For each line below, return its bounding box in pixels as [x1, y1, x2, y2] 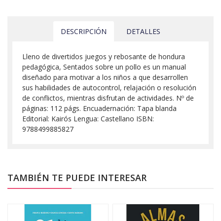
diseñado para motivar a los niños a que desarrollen [22, 72, 188, 82]
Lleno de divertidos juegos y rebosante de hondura [22, 51, 185, 61]
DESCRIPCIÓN [61, 26, 107, 36]
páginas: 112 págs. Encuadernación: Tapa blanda [22, 103, 177, 113]
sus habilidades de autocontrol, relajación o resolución [22, 82, 196, 92]
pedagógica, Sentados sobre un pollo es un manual [22, 62, 186, 72]
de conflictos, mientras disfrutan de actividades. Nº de [22, 93, 194, 103]
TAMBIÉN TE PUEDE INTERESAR [7, 171, 147, 184]
